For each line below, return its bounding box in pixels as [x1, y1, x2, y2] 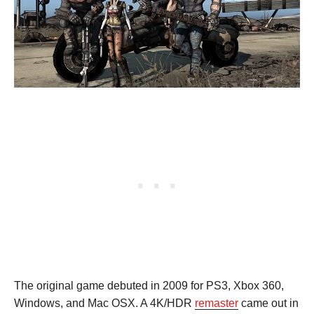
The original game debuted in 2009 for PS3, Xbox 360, [14, 279, 284, 292]
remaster [195, 296, 238, 309]
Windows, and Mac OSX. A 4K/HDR [14, 296, 195, 309]
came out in [238, 296, 299, 309]
